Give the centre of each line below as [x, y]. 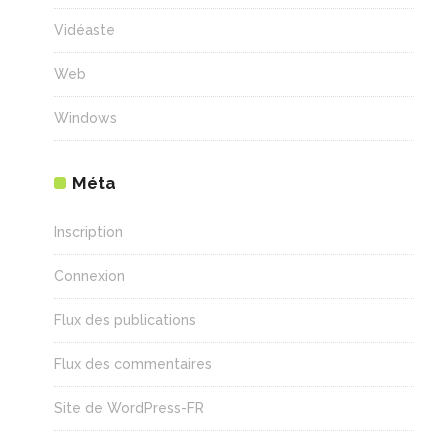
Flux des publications [124, 319]
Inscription [88, 231]
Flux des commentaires [132, 363]
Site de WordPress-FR [128, 407]
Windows [85, 117]
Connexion [89, 275]
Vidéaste [84, 29]
